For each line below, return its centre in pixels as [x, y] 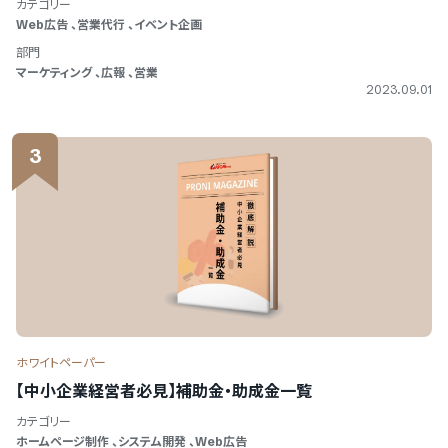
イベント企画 [168, 24]
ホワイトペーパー [61, 362]
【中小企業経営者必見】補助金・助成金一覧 [164, 391]
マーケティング [54, 72]
